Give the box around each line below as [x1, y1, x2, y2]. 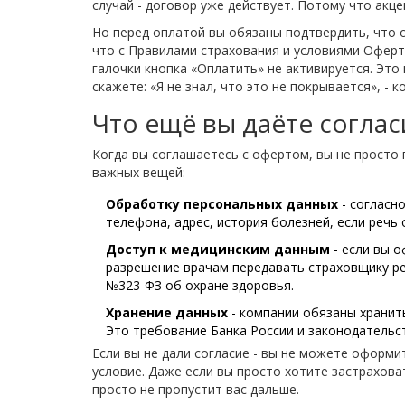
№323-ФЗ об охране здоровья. [106, 276, 294, 294]
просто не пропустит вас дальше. [92, 380, 299, 398]
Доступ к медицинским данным [106, 240, 330, 258]
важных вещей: [92, 163, 185, 181]
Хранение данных [106, 303, 228, 321]
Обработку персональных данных [106, 194, 338, 212]
